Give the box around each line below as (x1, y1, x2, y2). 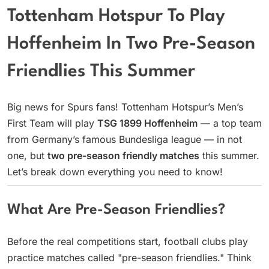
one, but (7, 149, 47, 162)
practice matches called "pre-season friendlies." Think (7, 252, 252, 264)
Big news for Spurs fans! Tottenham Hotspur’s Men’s (7, 100, 243, 113)
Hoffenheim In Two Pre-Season (7, 35, 255, 53)
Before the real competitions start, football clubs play (7, 235, 248, 248)
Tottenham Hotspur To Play (7, 8, 225, 26)
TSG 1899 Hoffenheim (97, 116, 198, 129)
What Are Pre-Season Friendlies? (7, 202, 225, 217)
